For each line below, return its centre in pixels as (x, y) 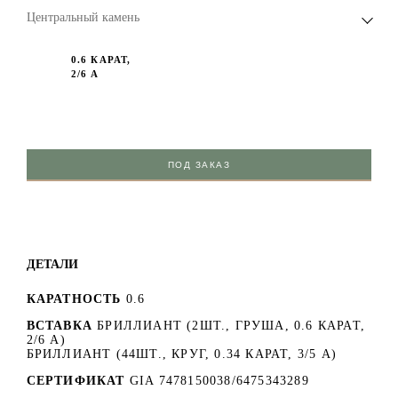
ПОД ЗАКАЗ (199, 165)
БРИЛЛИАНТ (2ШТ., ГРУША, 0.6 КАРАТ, (231, 326)
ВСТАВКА (59, 326)
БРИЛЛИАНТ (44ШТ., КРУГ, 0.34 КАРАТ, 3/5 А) (181, 354)
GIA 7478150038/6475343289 (219, 381)
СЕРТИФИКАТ (76, 381)
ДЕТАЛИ (52, 264)
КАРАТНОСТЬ (74, 299)
